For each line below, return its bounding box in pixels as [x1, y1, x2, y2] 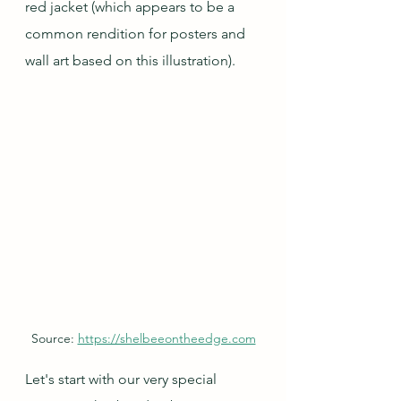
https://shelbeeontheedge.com [77, 330, 256, 346]
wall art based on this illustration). [25, 52, 235, 69]
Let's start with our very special [25, 371, 220, 388]
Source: [30, 330, 78, 346]
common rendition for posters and [25, 25, 249, 42]
